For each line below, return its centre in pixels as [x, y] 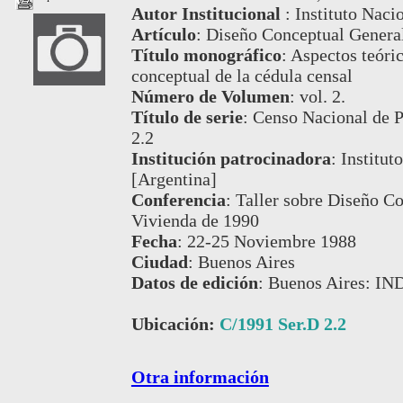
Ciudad [159, 262]
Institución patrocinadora [231, 159]
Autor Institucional [208, 14]
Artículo [163, 35]
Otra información [200, 377]
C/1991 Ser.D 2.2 [282, 324]
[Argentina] [174, 179]
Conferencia [178, 200]
